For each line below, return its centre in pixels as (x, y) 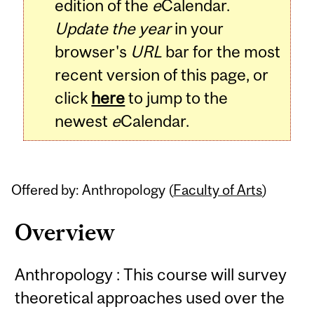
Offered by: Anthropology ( (93, 189)
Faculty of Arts (218, 189)
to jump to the (177, 98)
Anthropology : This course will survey (151, 275)
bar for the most (221, 52)
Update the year (113, 29)
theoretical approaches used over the (150, 298)
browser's (93, 52)
